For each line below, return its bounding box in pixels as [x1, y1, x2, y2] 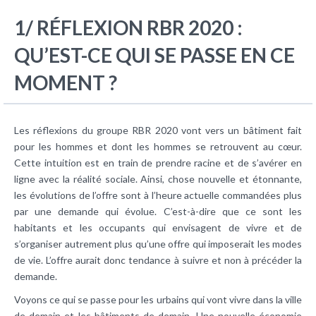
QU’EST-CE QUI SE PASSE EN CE [14, 43, 295, 68]
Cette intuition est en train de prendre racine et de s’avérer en [14, 157, 302, 169]
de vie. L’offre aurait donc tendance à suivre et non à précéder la [14, 254, 302, 267]
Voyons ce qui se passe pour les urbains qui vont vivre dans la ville [14, 293, 302, 306]
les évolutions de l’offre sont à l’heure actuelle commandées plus [14, 189, 302, 202]
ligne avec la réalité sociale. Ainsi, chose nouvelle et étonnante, [14, 173, 302, 186]
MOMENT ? [14, 71, 117, 95]
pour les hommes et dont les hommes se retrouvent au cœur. [14, 140, 302, 153]
